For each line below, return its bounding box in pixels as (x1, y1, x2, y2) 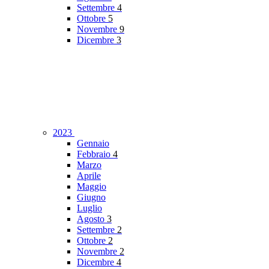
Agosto (77, 214, 107, 225)
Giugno (77, 192, 106, 203)
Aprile (77, 171, 101, 181)
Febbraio (77, 149, 113, 160)
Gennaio (77, 138, 109, 149)
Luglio (77, 203, 102, 214)
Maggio (77, 181, 106, 192)
